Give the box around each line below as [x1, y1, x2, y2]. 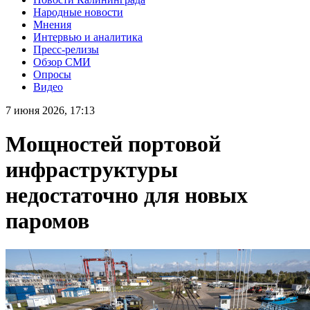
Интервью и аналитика [33, 30, 143, 43]
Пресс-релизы [33, 43, 99, 55]
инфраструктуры [6, 157, 178, 183]
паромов [6, 208, 89, 234]
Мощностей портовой [6, 131, 221, 157]
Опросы [33, 68, 71, 80]
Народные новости [33, 6, 123, 18]
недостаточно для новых [6, 183, 248, 208]
